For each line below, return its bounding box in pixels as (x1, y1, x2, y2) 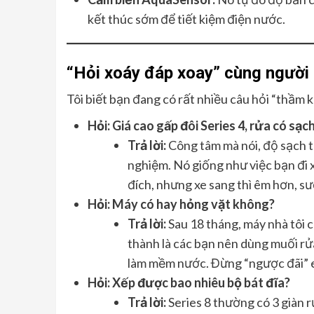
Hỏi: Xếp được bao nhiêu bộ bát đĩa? (87, 275, 290, 291)
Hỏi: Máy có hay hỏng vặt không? (87, 196, 275, 212)
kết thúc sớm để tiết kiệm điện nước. (87, 11, 285, 27)
